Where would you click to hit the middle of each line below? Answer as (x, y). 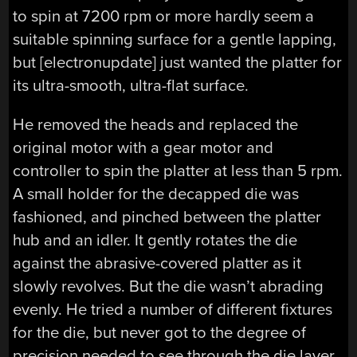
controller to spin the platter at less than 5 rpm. (178, 171)
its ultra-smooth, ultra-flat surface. (131, 85)
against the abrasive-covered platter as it (157, 264)
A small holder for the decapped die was (156, 194)
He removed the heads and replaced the (156, 125)
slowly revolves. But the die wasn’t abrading (169, 287)
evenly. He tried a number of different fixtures (173, 310)
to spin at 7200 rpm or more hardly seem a (164, 16)
